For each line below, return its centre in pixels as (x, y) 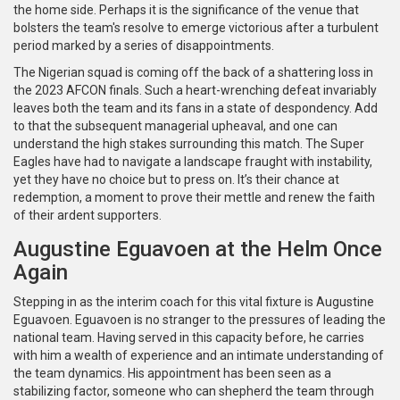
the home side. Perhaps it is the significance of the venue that (186, 10)
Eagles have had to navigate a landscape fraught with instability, (193, 162)
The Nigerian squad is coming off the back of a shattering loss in (193, 73)
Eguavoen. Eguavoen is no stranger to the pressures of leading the (200, 320)
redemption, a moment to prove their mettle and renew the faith (194, 198)
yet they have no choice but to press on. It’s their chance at (176, 180)
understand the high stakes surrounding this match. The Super (189, 144)
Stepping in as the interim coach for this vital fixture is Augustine (194, 302)
